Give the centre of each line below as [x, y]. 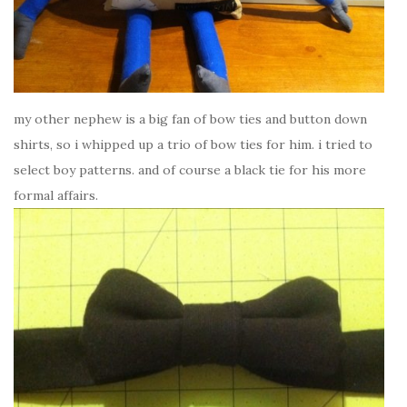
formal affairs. [56, 195]
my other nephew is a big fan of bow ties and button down [190, 119]
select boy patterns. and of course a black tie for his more [190, 169]
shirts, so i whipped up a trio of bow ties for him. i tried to [193, 144]
